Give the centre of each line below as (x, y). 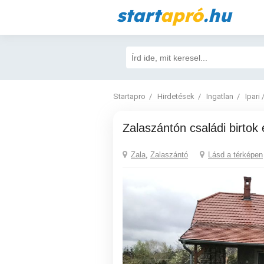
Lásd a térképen (235, 154)
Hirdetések (176, 96)
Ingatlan (220, 96)
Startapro (129, 96)
